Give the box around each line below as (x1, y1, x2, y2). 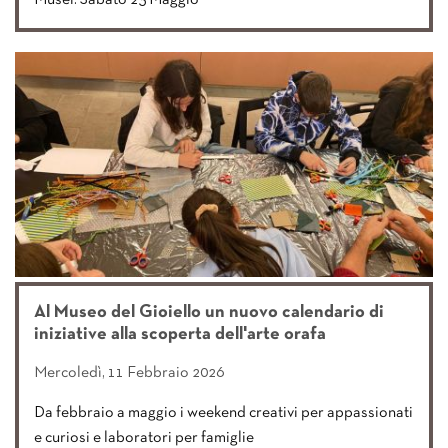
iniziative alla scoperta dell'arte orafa (34, 326, 326, 344)
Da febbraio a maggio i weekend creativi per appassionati (34, 406, 413, 421)
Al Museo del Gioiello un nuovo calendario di (34, 304, 384, 322)
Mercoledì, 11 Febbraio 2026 (34, 366, 224, 381)
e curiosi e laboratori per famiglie (34, 431, 254, 446)
